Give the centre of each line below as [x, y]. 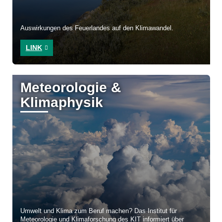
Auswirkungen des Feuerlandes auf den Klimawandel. [97, 28]
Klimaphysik [62, 103]
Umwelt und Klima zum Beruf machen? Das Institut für [99, 211]
